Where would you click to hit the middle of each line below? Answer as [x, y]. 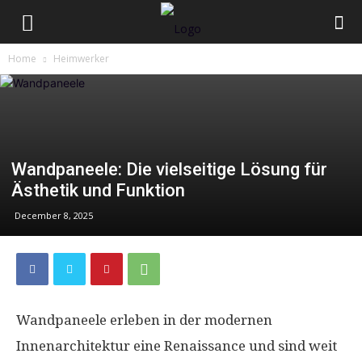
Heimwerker [81, 59]
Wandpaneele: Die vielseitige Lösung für [169, 169]
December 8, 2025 [54, 215]
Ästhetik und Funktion [98, 190]
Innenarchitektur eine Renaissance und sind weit [177, 346]
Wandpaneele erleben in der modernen [144, 320]
